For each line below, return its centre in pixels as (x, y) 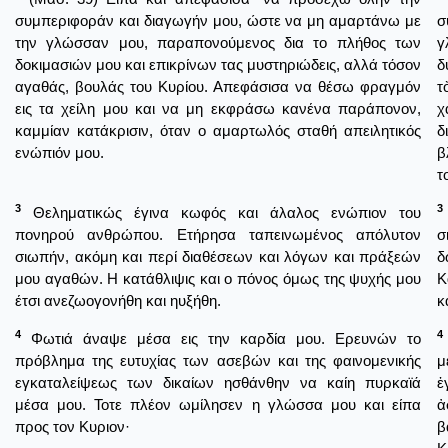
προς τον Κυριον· (72, 426)
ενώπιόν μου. (59, 152)
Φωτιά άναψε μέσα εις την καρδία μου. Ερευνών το (221, 338)
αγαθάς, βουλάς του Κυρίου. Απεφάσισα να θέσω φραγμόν (218, 86)
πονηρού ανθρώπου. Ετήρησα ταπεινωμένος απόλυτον (218, 234)
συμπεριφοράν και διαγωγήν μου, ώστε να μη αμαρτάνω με (218, 20)
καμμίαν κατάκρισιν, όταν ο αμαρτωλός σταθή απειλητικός (218, 130)
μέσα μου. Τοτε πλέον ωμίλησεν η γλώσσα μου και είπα (218, 404)
